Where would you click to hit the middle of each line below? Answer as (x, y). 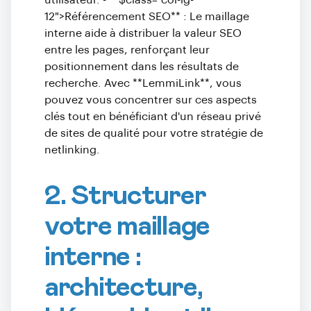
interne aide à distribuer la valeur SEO (143, 33)
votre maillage (127, 226)
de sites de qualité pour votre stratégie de (154, 133)
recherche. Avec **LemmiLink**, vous (143, 83)
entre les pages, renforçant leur (127, 50)
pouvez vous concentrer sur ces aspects (151, 100)
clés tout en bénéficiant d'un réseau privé (153, 117)
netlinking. (72, 150)
